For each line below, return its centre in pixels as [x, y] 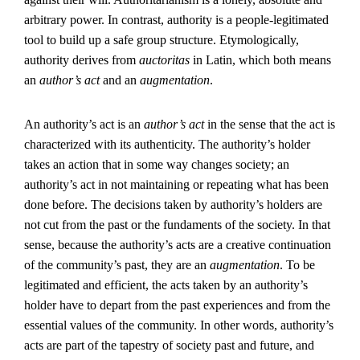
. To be [297, 265]
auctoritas [164, 60]
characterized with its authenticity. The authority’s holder [167, 144]
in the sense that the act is [270, 124]
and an [120, 80]
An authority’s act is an [84, 124]
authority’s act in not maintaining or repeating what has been [176, 184]
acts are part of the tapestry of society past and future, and [169, 345]
